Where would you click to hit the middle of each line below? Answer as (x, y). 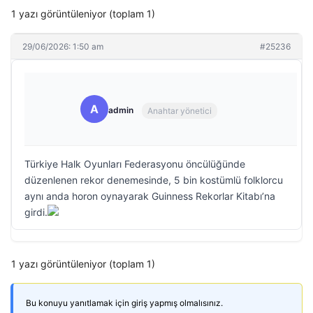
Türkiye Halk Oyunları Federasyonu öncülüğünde (135, 164)
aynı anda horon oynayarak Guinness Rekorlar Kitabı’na (150, 196)
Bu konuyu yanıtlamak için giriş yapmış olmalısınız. (124, 303)
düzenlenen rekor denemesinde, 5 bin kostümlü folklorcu (154, 180)
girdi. (36, 212)
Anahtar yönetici (180, 110)
